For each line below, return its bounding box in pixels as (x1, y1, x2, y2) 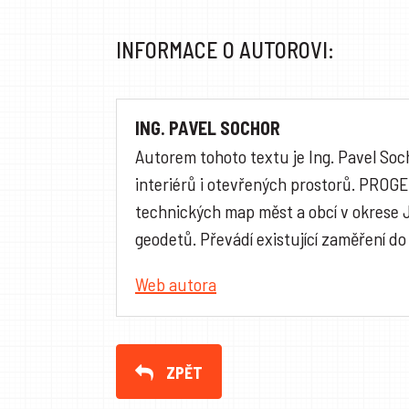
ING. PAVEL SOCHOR (135, 117, 280, 140)
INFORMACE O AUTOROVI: (116, 37, 334, 64)
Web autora (135, 273, 216, 296)
